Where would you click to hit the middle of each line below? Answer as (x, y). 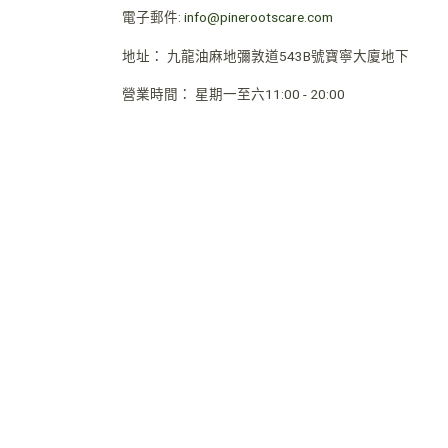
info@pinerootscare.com (258, 16)
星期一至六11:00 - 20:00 (270, 94)
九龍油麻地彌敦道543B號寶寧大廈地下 (288, 55)
